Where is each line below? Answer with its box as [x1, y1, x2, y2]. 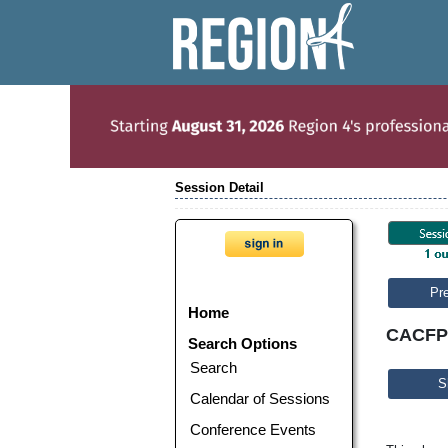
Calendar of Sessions [190, 389, 331, 407]
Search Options [188, 334, 298, 352]
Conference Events [190, 420, 317, 438]
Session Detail [175, 179, 265, 195]
